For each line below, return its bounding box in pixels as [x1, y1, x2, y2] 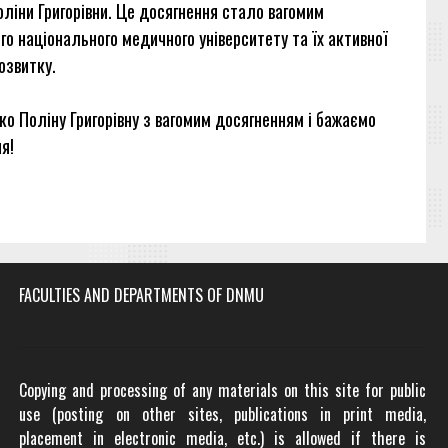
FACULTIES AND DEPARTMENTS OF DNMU [19, 283, 265, 308]
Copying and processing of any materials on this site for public [19, 378, 427, 403]
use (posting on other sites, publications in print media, [19, 402, 427, 427]
